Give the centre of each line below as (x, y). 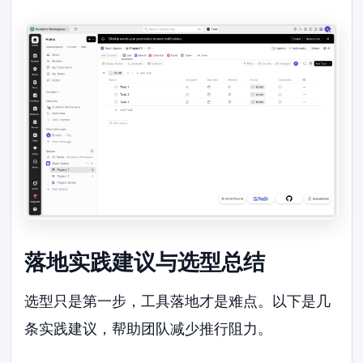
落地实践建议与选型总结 (145, 262)
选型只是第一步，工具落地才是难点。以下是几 (178, 301)
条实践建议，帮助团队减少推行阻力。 (149, 329)
